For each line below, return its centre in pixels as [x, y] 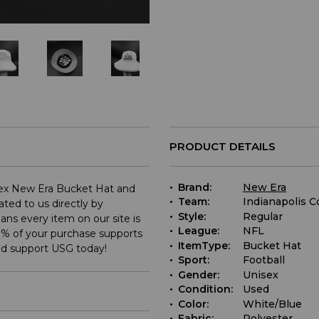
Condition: [205, 289]
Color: [193, 304]
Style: [192, 216]
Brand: [195, 187]
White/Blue [272, 304]
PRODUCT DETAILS [223, 146]
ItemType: [204, 245]
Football [264, 260]
